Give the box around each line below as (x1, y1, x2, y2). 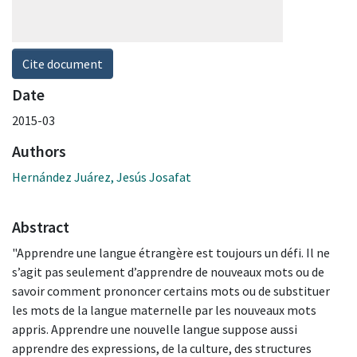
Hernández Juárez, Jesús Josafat (12, 168, 191, 185)
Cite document (22, 55, 103, 72)
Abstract (12, 216, 69, 237)
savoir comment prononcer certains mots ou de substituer (12, 282, 330, 299)
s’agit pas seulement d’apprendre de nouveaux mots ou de (12, 263, 324, 280)
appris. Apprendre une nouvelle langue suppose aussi (12, 320, 297, 337)
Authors (12, 140, 66, 161)
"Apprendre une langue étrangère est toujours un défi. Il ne (12, 244, 330, 261)
